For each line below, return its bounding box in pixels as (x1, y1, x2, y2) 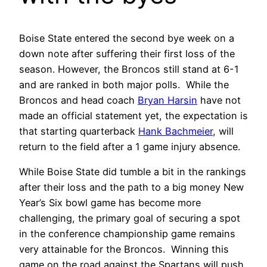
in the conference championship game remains (19, 227, 235, 240)
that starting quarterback (19, 125, 138, 137)
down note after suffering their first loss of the (19, 47, 235, 60)
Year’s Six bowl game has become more (19, 196, 201, 209)
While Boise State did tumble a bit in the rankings (19, 165, 246, 178)
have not (197, 94, 241, 106)
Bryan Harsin (138, 94, 197, 106)
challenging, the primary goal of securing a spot (19, 212, 240, 224)
